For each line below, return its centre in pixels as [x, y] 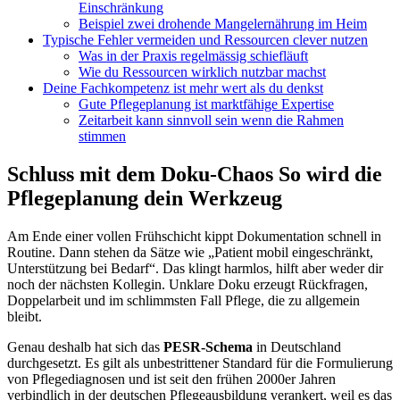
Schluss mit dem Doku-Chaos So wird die [195, 174]
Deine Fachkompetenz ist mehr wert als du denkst [183, 87]
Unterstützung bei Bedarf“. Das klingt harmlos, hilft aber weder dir [195, 268]
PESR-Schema [208, 346]
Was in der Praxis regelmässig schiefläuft [193, 55]
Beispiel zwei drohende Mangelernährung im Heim [223, 23]
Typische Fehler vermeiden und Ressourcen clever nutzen [205, 39]
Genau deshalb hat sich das [85, 346]
